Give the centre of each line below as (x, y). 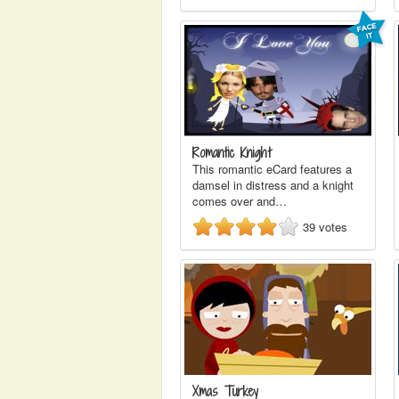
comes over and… (240, 201)
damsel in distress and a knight (273, 185)
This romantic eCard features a (272, 169)
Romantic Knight (232, 153)
